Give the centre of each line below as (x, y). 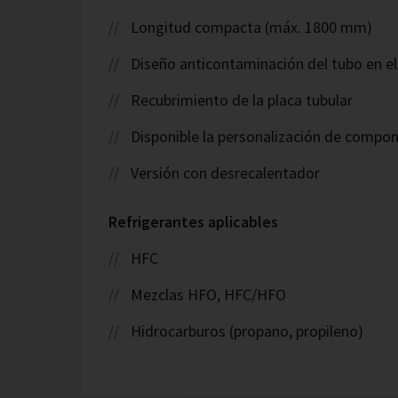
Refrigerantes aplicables (193, 222)
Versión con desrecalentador (225, 173)
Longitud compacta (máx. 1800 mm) (251, 27)
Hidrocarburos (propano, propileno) (247, 331)
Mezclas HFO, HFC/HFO (208, 295)
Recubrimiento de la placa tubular (241, 100)
